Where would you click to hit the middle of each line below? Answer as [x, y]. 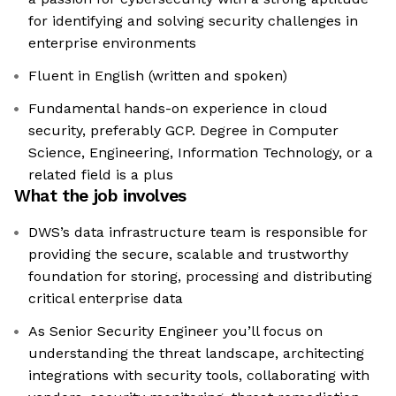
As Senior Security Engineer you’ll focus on [175, 331]
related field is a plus [101, 175]
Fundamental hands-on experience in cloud [178, 109]
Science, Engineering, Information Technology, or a [201, 153]
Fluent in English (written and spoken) [158, 76]
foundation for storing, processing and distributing [200, 277]
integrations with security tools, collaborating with [199, 376]
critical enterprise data [106, 299]
